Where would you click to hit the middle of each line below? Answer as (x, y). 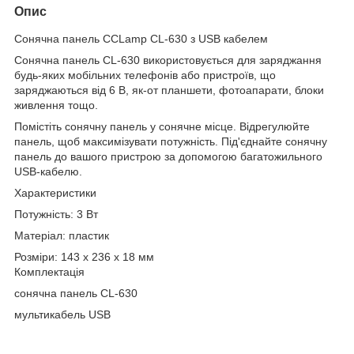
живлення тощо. (56, 105)
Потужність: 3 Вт (56, 214)
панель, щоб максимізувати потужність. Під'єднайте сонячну (171, 141)
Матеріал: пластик (62, 235)
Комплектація (49, 271)
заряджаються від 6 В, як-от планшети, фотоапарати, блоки (169, 90)
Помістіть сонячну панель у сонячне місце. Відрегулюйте (162, 126)
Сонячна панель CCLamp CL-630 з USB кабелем (141, 38)
